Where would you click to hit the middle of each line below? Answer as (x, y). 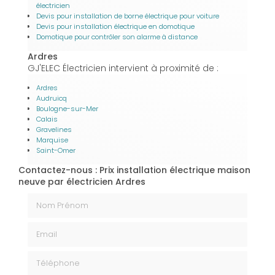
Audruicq (52, 99)
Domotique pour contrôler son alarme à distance (117, 37)
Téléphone (50, 256)
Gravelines (54, 130)
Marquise (52, 140)
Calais (47, 119)
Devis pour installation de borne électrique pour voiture (128, 16)
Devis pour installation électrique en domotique (115, 27)
